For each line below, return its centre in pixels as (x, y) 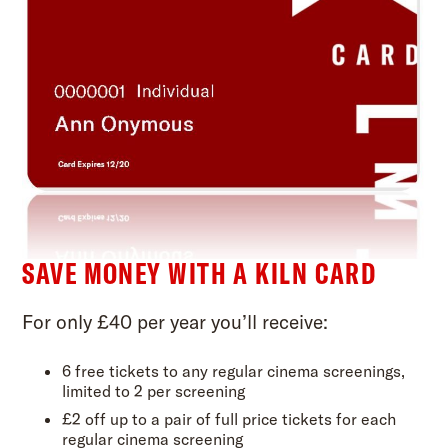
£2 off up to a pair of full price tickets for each (229, 418)
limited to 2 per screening (154, 390)
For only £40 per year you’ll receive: (175, 321)
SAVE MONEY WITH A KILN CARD (199, 272)
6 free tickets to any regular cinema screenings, (234, 370)
